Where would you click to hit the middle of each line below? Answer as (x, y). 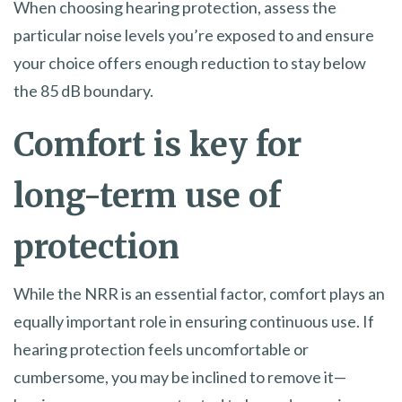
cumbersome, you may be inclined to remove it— (180, 377)
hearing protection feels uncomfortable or (161, 350)
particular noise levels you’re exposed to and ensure (194, 35)
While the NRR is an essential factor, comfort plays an (199, 294)
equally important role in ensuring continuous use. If (194, 322)
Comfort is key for (157, 145)
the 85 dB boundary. (83, 91)
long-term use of (147, 197)
